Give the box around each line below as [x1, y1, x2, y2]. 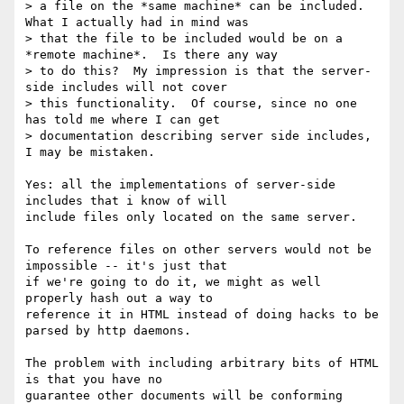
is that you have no [25, 372, 162, 387]
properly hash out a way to [25, 291, 213, 306]
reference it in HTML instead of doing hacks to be [25, 308, 379, 322]
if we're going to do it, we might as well [25, 275, 321, 289]
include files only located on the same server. [25, 210, 357, 225]
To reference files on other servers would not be [25, 243, 372, 257]
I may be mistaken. [25, 145, 155, 160]
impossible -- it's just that [25, 259, 227, 273]
